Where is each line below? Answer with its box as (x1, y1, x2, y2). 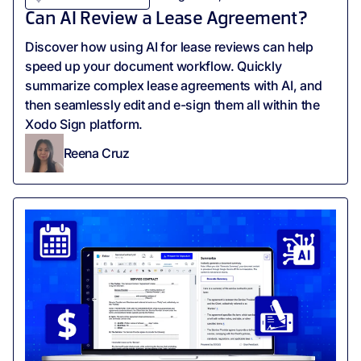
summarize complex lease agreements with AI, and (25, 77, 322, 94)
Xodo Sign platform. (25, 116, 143, 133)
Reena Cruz (64, 144, 130, 161)
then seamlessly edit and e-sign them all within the (25, 97, 320, 114)
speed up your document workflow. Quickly (25, 58, 282, 75)
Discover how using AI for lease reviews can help (25, 39, 313, 56)
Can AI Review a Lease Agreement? (25, 10, 307, 29)
